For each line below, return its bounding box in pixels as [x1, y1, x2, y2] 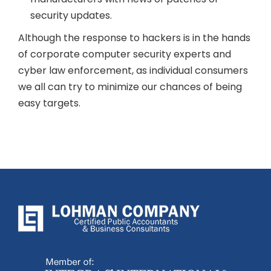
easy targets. [18, 96, 80, 110]
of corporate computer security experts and [18, 47, 231, 61]
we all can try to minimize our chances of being [18, 79, 242, 94]
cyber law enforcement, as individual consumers [18, 63, 248, 77]
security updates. [30, 8, 112, 22]
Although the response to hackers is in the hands [18, 30, 250, 45]
